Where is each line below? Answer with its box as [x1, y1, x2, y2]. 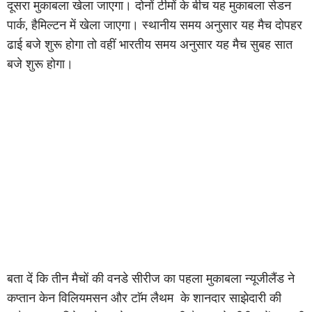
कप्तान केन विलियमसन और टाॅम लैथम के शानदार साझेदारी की [7, 290, 281, 306]
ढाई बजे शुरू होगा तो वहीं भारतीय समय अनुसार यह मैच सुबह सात [7, 37, 292, 53]
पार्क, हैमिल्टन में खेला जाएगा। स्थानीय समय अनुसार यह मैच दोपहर [7, 17, 302, 33]
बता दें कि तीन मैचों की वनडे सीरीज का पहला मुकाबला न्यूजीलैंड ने [7, 271, 295, 287]
